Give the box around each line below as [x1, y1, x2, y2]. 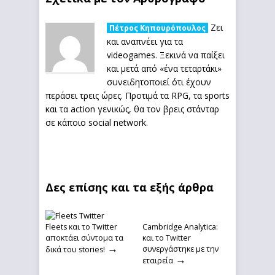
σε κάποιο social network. [45, 117, 148, 128]
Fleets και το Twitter [45, 222, 117, 232]
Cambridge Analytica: [142, 222, 218, 232]
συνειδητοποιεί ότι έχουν [107, 76, 211, 88]
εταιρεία [142, 255, 173, 266]
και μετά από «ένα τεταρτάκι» [107, 63, 222, 74]
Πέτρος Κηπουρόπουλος [109, 23, 206, 33]
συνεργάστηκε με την [142, 244, 219, 254]
